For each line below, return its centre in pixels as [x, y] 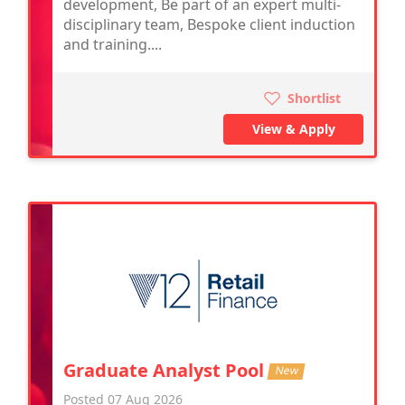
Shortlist [312, 98]
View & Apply [293, 128]
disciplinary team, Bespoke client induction [209, 24]
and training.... [113, 44]
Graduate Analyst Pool [166, 370]
